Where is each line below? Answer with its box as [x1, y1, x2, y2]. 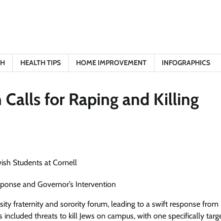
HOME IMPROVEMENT [76, 58, 147, 67]
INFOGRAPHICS [162, 58, 210, 67]
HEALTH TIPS [20, 58, 61, 67]
